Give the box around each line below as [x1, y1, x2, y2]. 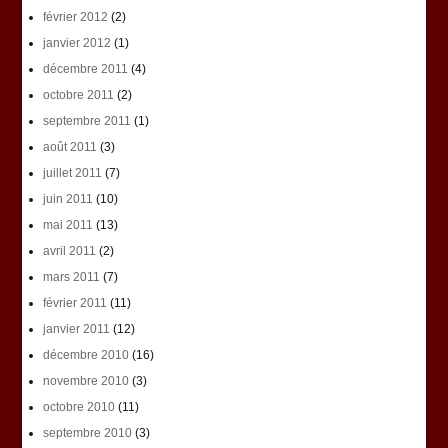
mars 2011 [42, 270, 100, 285]
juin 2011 [42, 192, 93, 207]
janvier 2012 [42, 36, 111, 51]
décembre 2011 [42, 62, 128, 77]
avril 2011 [42, 244, 96, 259]
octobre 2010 [42, 400, 115, 415]
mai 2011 [42, 218, 93, 233]
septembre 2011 [42, 114, 131, 129]
